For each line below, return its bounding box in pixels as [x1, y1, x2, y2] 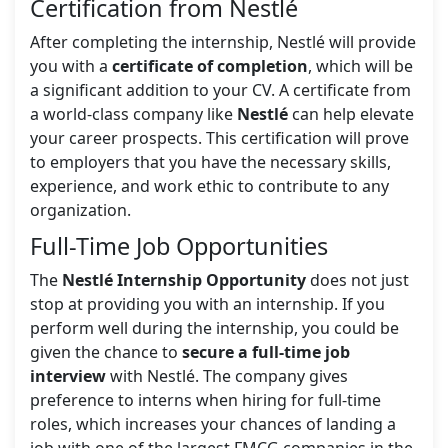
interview [30, 365, 106, 388]
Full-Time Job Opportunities [30, 230, 328, 263]
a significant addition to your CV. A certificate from [30, 79, 411, 102]
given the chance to [30, 341, 182, 364]
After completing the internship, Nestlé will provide [30, 31, 416, 54]
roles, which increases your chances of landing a [30, 413, 396, 436]
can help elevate [288, 103, 414, 126]
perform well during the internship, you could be [30, 317, 399, 340]
